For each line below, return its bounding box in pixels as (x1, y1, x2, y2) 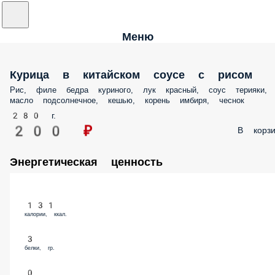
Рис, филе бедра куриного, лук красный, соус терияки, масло (10, 83, 241, 95)
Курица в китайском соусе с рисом (10, 66, 220, 81)
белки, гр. (25, 242, 50, 250)
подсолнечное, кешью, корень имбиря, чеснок (10, 94, 191, 105)
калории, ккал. (25, 209, 64, 217)
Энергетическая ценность (10, 153, 161, 168)
